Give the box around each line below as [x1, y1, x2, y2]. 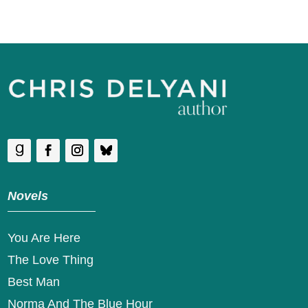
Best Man [8, 275, 60, 289]
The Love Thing [8, 253, 94, 267]
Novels [8, 189, 49, 203]
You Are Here [8, 231, 81, 245]
